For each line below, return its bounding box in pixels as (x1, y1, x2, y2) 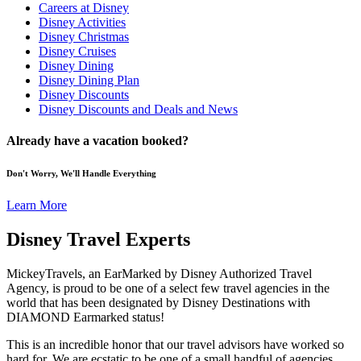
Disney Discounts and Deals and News (39, 102, 238, 116)
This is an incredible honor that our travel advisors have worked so (6, 337, 344, 351)
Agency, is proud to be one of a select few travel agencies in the (6, 280, 330, 295)
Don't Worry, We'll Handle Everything (6, 168, 156, 179)
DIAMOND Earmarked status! (6, 309, 164, 324)
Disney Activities (39, 15, 126, 29)
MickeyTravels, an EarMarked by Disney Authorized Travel (6, 266, 312, 280)
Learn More (6, 198, 67, 213)
